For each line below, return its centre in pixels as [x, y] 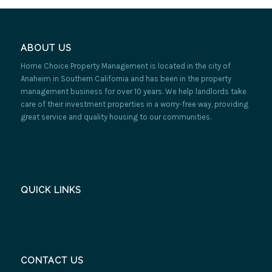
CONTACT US [52, 260]
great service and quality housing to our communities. [116, 117]
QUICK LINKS [50, 190]
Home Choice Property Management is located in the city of [125, 66]
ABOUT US [46, 48]
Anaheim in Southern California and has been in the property [126, 79]
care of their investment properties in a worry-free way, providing [134, 104]
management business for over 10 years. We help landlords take [133, 92]
